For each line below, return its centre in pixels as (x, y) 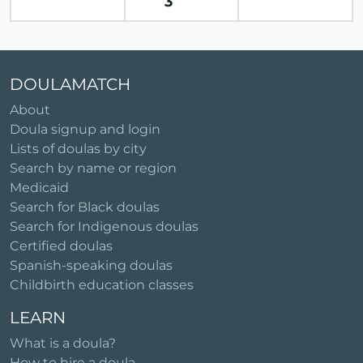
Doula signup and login (85, 129)
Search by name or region (93, 168)
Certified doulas (61, 246)
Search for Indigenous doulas (104, 226)
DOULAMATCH (70, 84)
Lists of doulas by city (78, 149)
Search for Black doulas (85, 207)
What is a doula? (63, 343)
